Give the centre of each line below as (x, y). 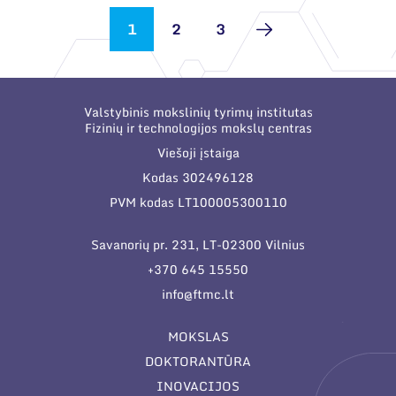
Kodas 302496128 (198, 177)
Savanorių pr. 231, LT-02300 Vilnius (198, 244)
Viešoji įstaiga (198, 152)
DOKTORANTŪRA (198, 361)
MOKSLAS (198, 336)
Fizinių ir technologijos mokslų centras (198, 128)
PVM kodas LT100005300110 (198, 202)
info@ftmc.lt (198, 294)
